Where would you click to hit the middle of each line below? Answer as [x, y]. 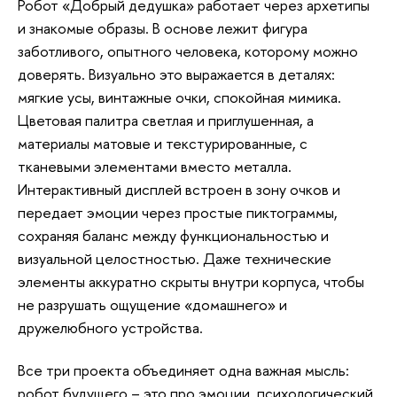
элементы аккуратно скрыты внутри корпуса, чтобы [191, 281]
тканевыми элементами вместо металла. [155, 166]
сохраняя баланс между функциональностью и [173, 235]
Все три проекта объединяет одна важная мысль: [183, 370]
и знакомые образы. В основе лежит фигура [163, 27]
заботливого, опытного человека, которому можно [188, 51]
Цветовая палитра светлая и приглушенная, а [166, 120]
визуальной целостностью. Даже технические [175, 258]
